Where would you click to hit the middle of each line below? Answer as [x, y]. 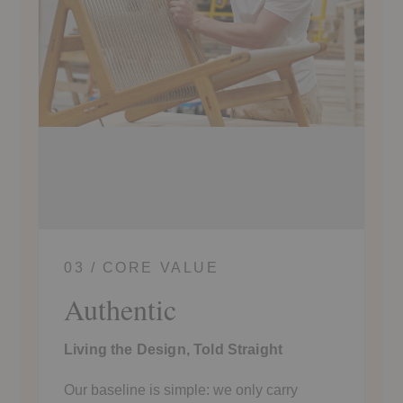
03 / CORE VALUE [142, 267]
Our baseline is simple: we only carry [181, 390]
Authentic [120, 309]
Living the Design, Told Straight [174, 349]
